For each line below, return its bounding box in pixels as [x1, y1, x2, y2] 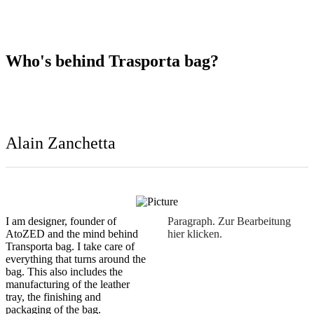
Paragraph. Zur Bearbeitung [168, 214, 291, 227]
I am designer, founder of [6, 214, 116, 227]
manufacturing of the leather [6, 278, 130, 290]
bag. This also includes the [6, 265, 123, 278]
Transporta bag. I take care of [6, 240, 135, 252]
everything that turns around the [6, 252, 146, 265]
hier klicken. [168, 227, 222, 240]
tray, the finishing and [6, 290, 101, 303]
